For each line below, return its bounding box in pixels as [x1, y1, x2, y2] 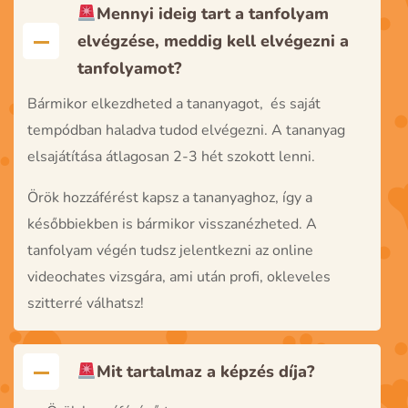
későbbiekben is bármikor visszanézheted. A [27, 214, 317, 235]
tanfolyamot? [77, 57, 181, 80]
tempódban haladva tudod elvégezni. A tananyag [27, 120, 345, 141]
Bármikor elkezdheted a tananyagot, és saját [27, 94, 321, 115]
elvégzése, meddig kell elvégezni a [77, 30, 349, 53]
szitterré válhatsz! [27, 293, 144, 314]
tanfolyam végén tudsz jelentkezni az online [27, 240, 313, 261]
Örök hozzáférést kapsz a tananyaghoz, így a [27, 188, 312, 209]
